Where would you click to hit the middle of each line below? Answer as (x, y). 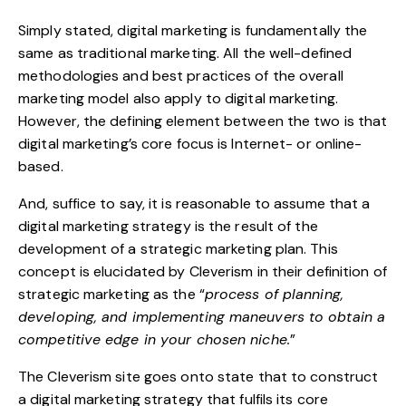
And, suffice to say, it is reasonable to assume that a (194, 203)
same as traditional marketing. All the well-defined (185, 53)
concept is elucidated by (104, 271)
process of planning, (274, 294)
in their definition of (320, 271)
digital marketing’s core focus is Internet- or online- (190, 143)
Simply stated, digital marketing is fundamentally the (193, 30)
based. (41, 166)
